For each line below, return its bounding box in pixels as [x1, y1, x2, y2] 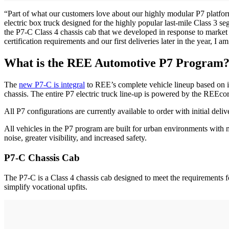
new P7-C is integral [19, 80, 85, 89]
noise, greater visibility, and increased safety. [4, 133, 147, 143]
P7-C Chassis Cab [4, 152, 80, 163]
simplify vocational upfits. [4, 182, 87, 191]
